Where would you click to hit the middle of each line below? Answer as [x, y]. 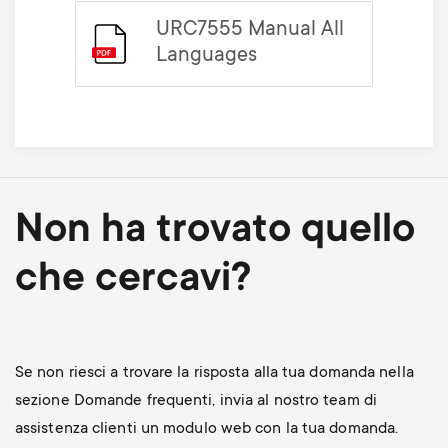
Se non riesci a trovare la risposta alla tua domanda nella [214, 372]
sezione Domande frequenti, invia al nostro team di [195, 400]
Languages [206, 56]
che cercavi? [132, 280]
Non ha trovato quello [214, 231]
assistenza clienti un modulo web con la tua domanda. [206, 428]
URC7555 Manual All [249, 30]
